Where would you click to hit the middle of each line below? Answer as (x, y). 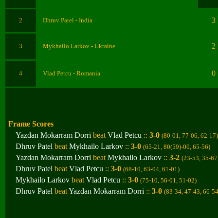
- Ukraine (103, 46)
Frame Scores (31, 124)
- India (84, 20)
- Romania (87, 73)
